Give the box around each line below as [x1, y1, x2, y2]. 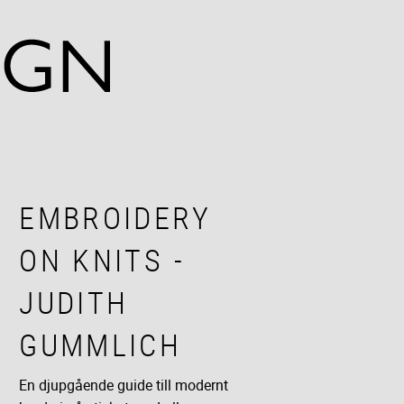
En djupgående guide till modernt [19, 375, 229, 396]
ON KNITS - [19, 239, 185, 280]
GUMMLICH [19, 324, 182, 365]
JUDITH [19, 281, 129, 323]
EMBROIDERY [19, 197, 211, 238]
